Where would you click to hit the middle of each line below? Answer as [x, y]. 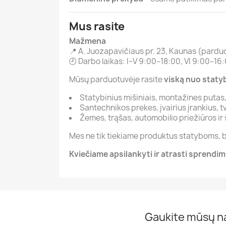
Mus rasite [97, 26]
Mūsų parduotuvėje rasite [117, 79]
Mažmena [88, 41]
